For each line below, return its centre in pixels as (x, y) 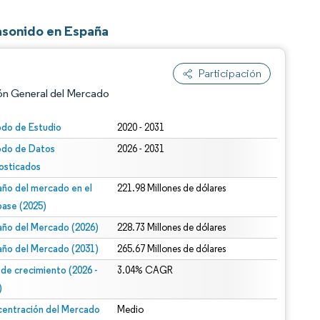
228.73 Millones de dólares (172, 227)
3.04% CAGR (145, 270)
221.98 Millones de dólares (172, 188)
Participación (230, 73)
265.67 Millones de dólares (172, 249)
